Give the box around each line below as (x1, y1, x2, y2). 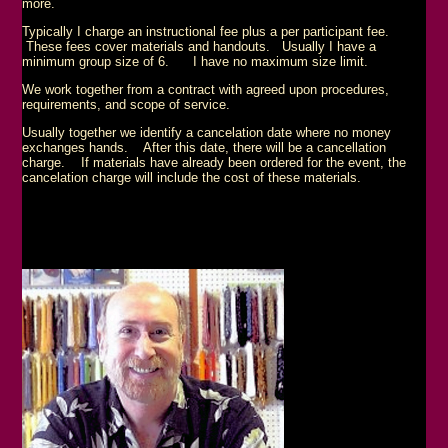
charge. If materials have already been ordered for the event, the (22, 154, 407, 170)
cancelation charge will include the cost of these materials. (22, 169, 374, 185)
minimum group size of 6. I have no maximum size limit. (22, 53, 369, 69)
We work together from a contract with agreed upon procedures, (22, 81, 390, 97)
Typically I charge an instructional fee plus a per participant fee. (22, 23, 402, 39)
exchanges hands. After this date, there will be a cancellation (22, 139, 387, 155)
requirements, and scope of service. (22, 96, 235, 112)
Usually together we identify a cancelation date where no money (22, 124, 392, 140)
